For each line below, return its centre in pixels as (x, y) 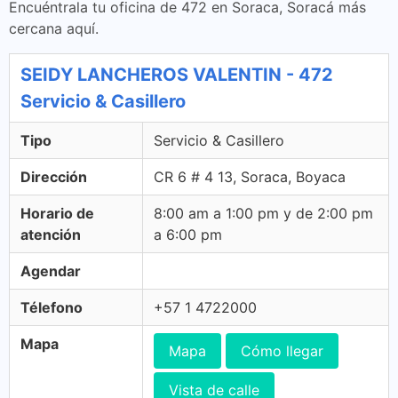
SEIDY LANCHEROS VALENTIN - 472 (177, 75)
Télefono (52, 307)
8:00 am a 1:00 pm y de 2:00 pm (263, 213)
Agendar (51, 271)
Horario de (57, 213)
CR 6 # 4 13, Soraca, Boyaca (250, 177)
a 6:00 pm (188, 235)
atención (51, 235)
